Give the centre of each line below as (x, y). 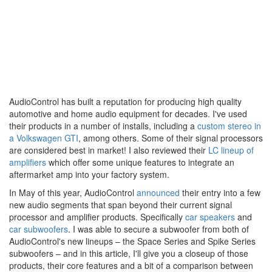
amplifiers (28, 162)
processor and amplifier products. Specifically (97, 216)
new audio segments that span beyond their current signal (121, 204)
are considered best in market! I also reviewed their (109, 150)
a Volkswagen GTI (44, 138)
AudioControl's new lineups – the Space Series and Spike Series (132, 241)
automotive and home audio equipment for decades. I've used (128, 113)
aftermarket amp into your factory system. (89, 174)
